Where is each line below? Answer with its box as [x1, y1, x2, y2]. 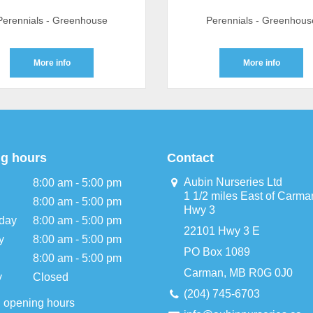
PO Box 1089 [184, 246, 250, 258]
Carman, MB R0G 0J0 [184, 267, 293, 279]
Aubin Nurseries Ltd [184, 176, 282, 188]
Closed [33, 271, 68, 283]
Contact [167, 151, 214, 165]
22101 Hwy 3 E [184, 225, 260, 237]
